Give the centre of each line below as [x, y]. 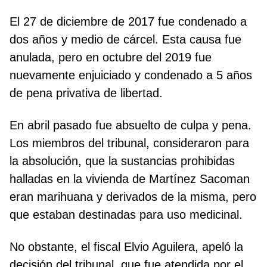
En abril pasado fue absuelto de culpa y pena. [131, 125]
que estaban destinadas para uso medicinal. [126, 215]
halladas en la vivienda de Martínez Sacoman [130, 179]
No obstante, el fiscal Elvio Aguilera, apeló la [126, 247]
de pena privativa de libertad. [86, 93]
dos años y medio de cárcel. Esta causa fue [125, 40]
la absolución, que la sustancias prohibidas [122, 161]
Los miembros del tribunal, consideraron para [129, 143]
